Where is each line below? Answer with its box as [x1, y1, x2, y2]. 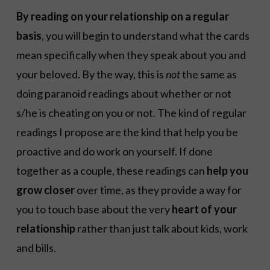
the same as [181, 67, 237, 81]
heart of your [171, 202, 237, 216]
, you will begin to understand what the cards [41, 28, 250, 42]
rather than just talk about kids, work [75, 221, 248, 235]
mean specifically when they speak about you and [16, 48, 246, 61]
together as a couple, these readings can [16, 163, 207, 177]
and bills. [16, 240, 56, 254]
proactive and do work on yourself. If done [16, 144, 213, 158]
